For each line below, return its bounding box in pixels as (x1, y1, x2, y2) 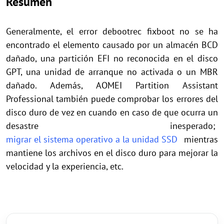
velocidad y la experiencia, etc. (6, 160, 123, 172)
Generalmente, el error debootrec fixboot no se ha (6, 25, 218, 37)
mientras (177, 133, 218, 145)
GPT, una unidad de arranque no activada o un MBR (6, 66, 218, 78)
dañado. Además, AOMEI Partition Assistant (6, 79, 218, 91)
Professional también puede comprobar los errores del (6, 93, 218, 105)
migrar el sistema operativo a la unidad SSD (6, 133, 177, 145)
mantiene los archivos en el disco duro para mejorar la (6, 147, 218, 159)
